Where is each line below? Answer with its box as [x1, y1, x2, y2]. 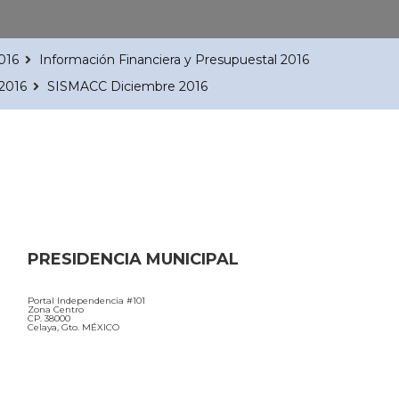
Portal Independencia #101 [28, 294, 145, 306]
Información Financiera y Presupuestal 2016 [39, 51, 309, 68]
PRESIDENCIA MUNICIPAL [28, 248, 239, 269]
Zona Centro [28, 303, 84, 315]
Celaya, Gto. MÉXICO [28, 321, 119, 333]
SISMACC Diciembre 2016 [47, 77, 208, 94]
